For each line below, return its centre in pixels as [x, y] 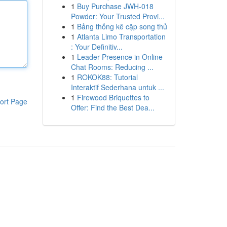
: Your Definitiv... [97, 47]
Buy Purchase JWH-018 [115, 6]
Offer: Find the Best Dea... [112, 107]
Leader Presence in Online [120, 57]
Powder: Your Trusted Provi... [118, 16]
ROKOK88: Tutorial [107, 77]
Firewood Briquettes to [113, 97]
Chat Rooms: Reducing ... [112, 67]
